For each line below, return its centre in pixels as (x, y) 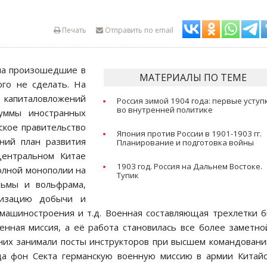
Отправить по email (138, 30)
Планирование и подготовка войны (186, 142)
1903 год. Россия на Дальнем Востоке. (190, 166)
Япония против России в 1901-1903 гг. (190, 133)
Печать (73, 30)
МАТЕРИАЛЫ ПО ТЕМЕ (193, 77)
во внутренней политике (165, 109)
